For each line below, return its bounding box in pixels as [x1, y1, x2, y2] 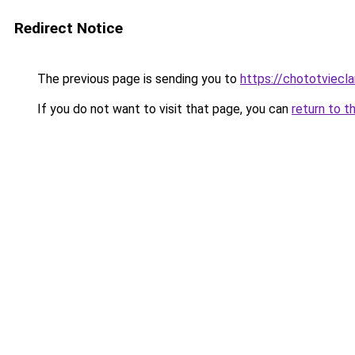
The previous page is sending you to [34, 71, 240, 86]
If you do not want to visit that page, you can [34, 101, 292, 116]
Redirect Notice [14, 19, 123, 37]
